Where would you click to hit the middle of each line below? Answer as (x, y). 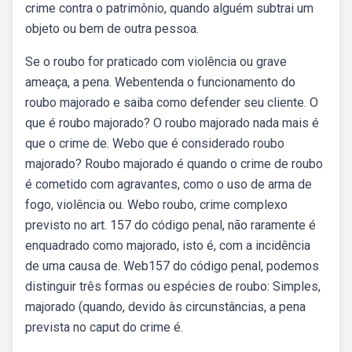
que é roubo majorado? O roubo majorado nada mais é (172, 123)
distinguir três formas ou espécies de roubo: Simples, (173, 286)
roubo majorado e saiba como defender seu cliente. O (172, 103)
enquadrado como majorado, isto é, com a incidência (168, 246)
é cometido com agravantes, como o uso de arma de (169, 184)
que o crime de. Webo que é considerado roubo (155, 143)
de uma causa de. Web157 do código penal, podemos (172, 266)
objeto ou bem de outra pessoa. (112, 29)
